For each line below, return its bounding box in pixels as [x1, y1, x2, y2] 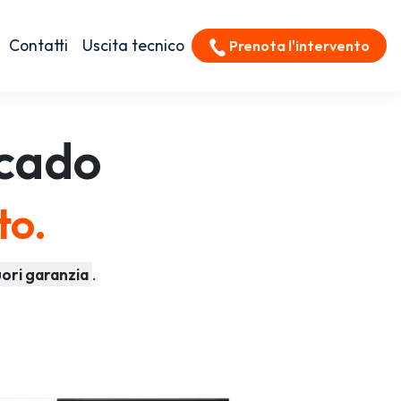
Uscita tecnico [81, 35, 184, 55]
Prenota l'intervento [226, 36, 370, 55]
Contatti [8, 35, 68, 55]
